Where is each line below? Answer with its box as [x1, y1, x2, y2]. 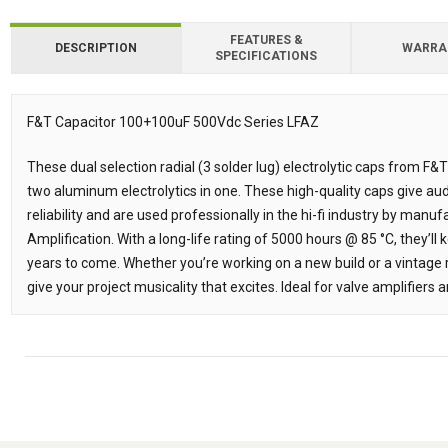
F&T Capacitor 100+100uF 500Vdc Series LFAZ [27, 114, 319, 130]
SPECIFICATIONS [215, 49, 318, 63]
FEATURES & [229, 33, 303, 47]
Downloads [11, 102, 134, 132]
